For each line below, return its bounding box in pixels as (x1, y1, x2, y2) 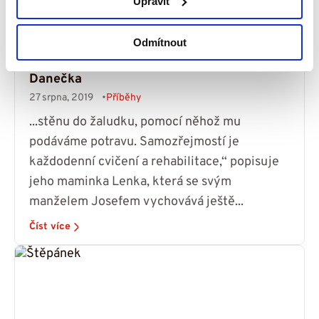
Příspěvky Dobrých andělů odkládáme (29, 44, 256, 61)
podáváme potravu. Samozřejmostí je (29, 134, 239, 151)
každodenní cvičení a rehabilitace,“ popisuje (29, 154, 279, 171)
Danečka (29, 71, 82, 88)
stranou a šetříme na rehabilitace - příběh (29, 58, 280, 75)
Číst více (29, 221, 70, 234)
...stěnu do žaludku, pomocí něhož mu (29, 114, 241, 131)
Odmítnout (132, 36, 187, 48)
